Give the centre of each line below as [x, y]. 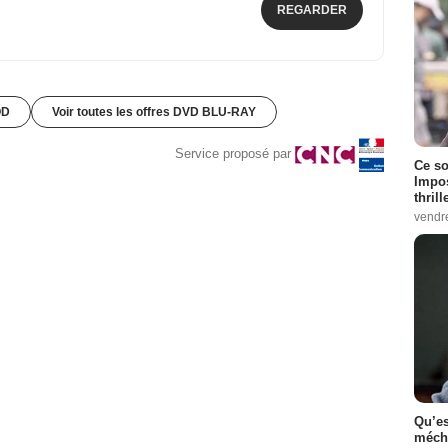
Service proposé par [233, 154]
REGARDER [312, 9]
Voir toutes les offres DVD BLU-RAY [153, 111]
